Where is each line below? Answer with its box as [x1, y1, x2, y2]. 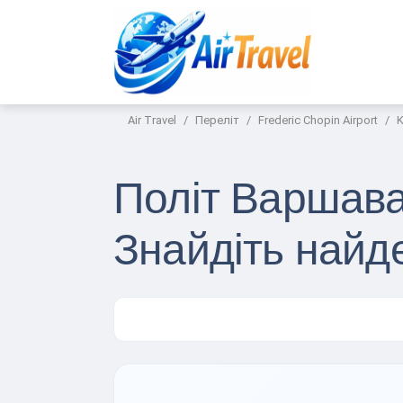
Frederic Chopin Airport [258, 113, 378, 127]
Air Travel [128, 113, 176, 127]
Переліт [195, 113, 239, 127]
